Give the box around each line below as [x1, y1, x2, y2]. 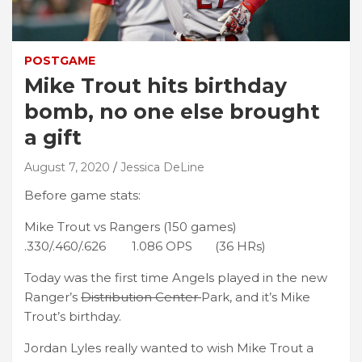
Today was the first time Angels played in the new [24, 269, 327, 285]
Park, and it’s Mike [201, 288, 310, 305]
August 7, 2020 [24, 159, 110, 175]
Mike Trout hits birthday [24, 73, 287, 98]
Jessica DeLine [120, 159, 204, 175]
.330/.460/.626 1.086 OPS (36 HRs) [24, 238, 266, 254]
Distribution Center [81, 288, 201, 305]
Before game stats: [24, 187, 141, 203]
